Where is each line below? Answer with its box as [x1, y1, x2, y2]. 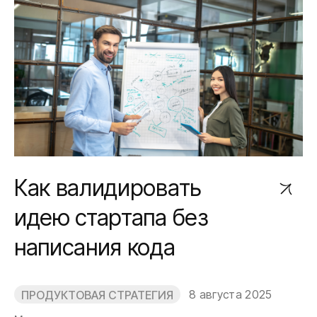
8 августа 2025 [189, 287, 272, 301]
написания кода [14, 234, 175, 261]
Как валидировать [14, 174, 202, 202]
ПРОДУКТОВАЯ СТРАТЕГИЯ [21, 288, 173, 302]
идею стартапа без [14, 204, 208, 231]
